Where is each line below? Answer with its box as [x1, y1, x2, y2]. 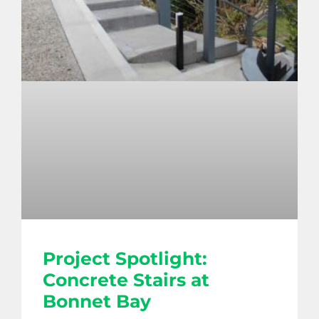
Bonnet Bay [43, 291, 151, 313]
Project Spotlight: [43, 248, 207, 270]
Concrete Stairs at [43, 269, 209, 291]
